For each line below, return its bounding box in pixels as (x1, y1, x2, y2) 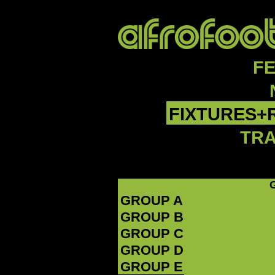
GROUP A (120, 193, 183, 209)
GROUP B (120, 209, 184, 225)
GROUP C (120, 226, 184, 242)
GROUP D (120, 242, 184, 258)
